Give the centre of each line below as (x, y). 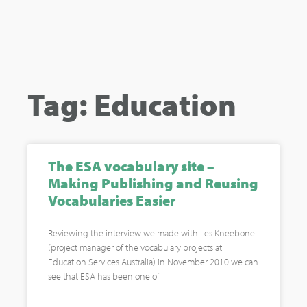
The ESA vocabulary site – (131, 166)
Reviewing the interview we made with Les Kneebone (151, 233)
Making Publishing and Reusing (153, 183)
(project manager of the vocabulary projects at (135, 247)
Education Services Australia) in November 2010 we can (153, 262)
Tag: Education (132, 104)
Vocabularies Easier (112, 200)
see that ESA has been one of (104, 276)
